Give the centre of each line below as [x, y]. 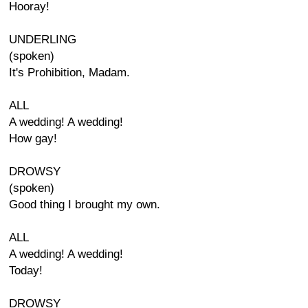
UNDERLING [43, 40]
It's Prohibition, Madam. [69, 73]
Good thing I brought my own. [85, 205]
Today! [26, 271]
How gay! [33, 139]
